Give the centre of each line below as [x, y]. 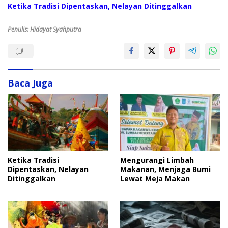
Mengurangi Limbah [157, 160]
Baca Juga [30, 83]
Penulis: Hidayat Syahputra [45, 30]
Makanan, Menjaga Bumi [165, 169]
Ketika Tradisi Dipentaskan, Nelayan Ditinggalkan [100, 6]
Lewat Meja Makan [155, 178]
